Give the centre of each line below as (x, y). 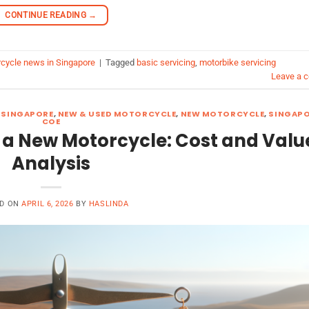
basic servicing (166, 62)
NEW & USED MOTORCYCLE (117, 114)
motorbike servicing (238, 62)
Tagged (121, 62)
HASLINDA (109, 203)
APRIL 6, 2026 (48, 203)
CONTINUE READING (47, 16)
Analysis (51, 163)
